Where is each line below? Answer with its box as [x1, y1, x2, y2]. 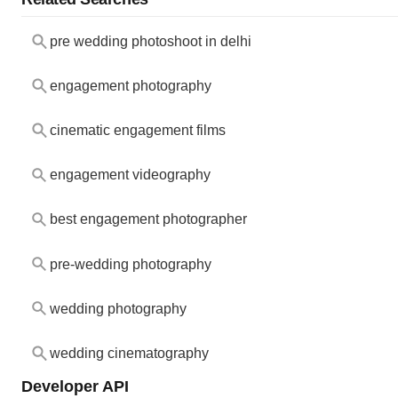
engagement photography [49, 78, 211, 94]
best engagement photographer [49, 211, 247, 227]
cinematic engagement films [49, 123, 226, 139]
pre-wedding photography [49, 256, 211, 272]
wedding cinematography [49, 345, 209, 361]
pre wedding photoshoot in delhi [49, 34, 251, 50]
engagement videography [49, 167, 211, 183]
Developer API [21, 376, 129, 395]
